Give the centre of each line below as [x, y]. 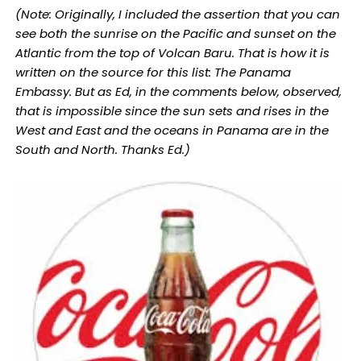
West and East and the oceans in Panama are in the [172, 130]
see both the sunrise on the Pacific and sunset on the [175, 33]
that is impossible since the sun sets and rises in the [172, 110]
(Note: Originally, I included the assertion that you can [177, 14]
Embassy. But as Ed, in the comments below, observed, [178, 91]
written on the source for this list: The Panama [153, 72]
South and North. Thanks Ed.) [102, 149]
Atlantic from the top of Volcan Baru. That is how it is [172, 52]
